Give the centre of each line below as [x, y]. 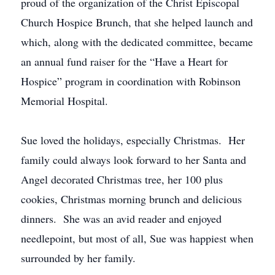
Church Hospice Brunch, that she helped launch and [137, 22]
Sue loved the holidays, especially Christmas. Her [133, 140]
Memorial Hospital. [64, 101]
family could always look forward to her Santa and [134, 160]
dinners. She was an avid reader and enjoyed [121, 219]
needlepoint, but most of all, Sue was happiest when [137, 238]
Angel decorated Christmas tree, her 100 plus [122, 179]
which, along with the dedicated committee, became [137, 42]
